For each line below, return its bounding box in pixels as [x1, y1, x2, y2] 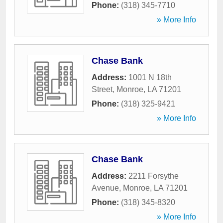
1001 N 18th [128, 73, 172, 82]
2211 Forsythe [128, 172, 179, 180]
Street [92, 85, 112, 94]
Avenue [92, 184, 119, 192]
